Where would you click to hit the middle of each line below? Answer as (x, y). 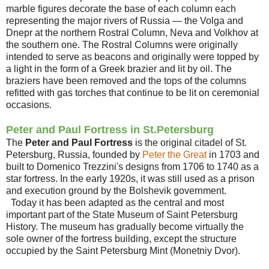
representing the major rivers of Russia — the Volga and (125, 20)
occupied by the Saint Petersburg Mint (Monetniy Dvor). (123, 250)
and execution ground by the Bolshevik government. (116, 190)
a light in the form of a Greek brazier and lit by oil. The (119, 68)
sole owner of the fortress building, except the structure (121, 238)
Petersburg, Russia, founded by (74, 154)
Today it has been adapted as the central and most (115, 202)
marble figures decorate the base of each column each (121, 8)
